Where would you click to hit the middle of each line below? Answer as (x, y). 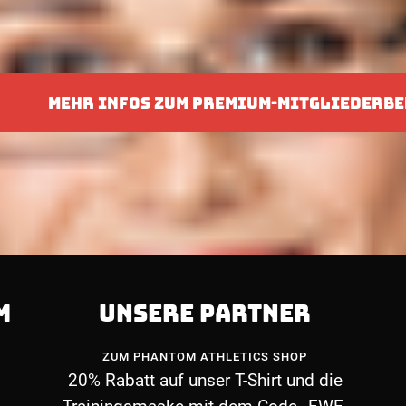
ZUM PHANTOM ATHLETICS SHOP (205, 357)
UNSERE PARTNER (205, 314)
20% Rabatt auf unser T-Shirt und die (205, 380)
